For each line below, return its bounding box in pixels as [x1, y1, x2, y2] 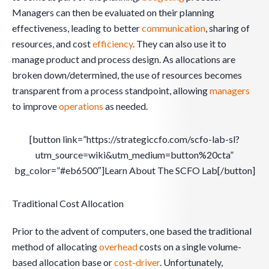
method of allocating [12, 241, 99, 253]
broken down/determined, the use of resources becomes [12, 69, 242, 81]
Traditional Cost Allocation [12, 198, 124, 210]
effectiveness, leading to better [12, 22, 142, 34]
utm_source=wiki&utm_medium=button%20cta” [35, 149, 234, 161]
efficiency [92, 38, 133, 50]
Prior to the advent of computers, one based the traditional [12, 225, 252, 237]
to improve [12, 100, 59, 112]
